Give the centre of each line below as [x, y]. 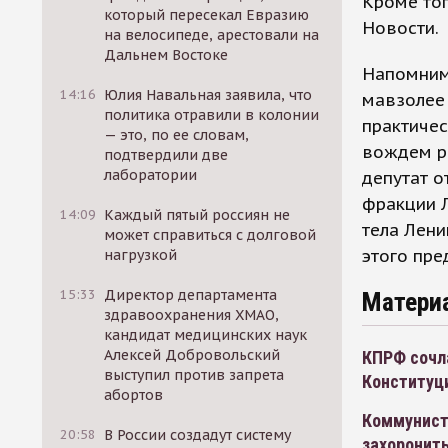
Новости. [400, 28]
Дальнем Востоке [166, 55]
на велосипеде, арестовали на [212, 35]
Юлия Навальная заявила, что [208, 95]
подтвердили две [166, 155]
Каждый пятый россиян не [197, 215]
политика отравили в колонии [212, 115]
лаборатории [151, 175]
